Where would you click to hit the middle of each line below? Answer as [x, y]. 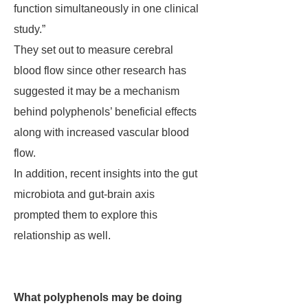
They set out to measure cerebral [93, 50]
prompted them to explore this [86, 215]
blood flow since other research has [100, 70]
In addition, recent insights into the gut [106, 174]
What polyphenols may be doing [98, 297]
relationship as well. [62, 235]
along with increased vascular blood [101, 132]
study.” [30, 29]
